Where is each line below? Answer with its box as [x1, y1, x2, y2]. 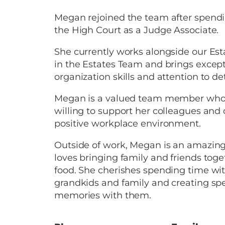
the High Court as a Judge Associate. [54, 25, 219, 36]
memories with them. [54, 190, 152, 201]
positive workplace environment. [54, 118, 201, 130]
